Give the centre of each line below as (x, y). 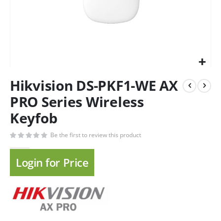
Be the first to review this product (96, 135)
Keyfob (34, 118)
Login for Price (52, 163)
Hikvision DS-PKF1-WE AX (94, 85)
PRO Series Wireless (77, 102)
